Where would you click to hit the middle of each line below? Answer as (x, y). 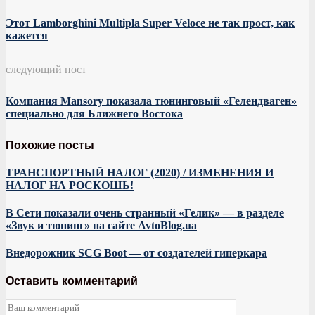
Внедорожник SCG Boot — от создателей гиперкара (136, 253)
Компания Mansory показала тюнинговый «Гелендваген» (151, 101)
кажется (27, 36)
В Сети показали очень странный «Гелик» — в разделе (145, 213)
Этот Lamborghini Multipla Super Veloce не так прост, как (150, 23)
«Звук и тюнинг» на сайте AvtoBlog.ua (101, 226)
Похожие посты (50, 145)
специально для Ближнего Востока (94, 113)
